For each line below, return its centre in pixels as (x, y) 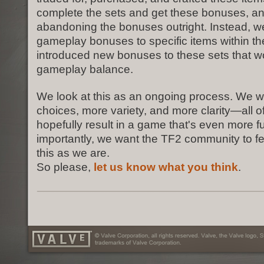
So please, (65, 167)
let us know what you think (166, 167)
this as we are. (73, 153)
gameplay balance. (85, 69)
